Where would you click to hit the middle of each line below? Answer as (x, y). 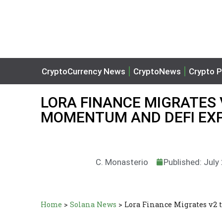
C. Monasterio (122, 162)
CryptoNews (157, 71)
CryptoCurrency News (83, 71)
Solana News (93, 204)
